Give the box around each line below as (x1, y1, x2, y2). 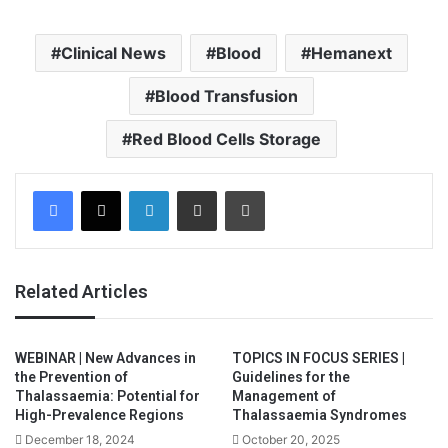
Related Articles (15, 280, 148, 302)
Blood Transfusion (155, 85, 298, 106)
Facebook (72, 181, 133, 198)
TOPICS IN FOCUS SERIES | (232, 349, 405, 366)
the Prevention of (15, 368, 128, 385)
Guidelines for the (232, 368, 350, 385)
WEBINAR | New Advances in (15, 349, 196, 366)
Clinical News (61, 42, 166, 63)
